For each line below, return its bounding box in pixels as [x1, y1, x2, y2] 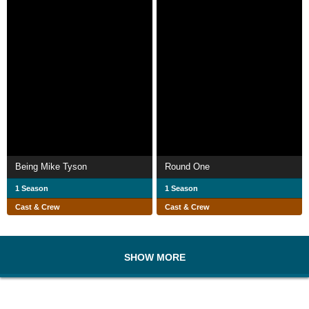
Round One [165, 161, 210, 172]
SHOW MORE [123, 251, 186, 263]
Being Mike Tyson [15, 161, 87, 172]
